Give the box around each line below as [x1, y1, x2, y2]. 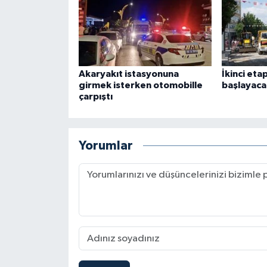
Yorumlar [78, 139, 133, 152]
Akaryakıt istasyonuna [78, 69, 179, 79]
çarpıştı [78, 92, 113, 102]
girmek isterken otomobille [78, 80, 203, 91]
